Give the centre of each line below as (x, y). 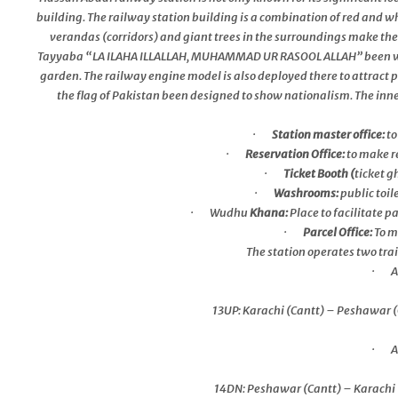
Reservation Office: (295, 155)
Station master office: (328, 135)
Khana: (268, 213)
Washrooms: (307, 194)
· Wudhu (219, 213)
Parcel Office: (338, 233)
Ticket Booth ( (319, 174)
